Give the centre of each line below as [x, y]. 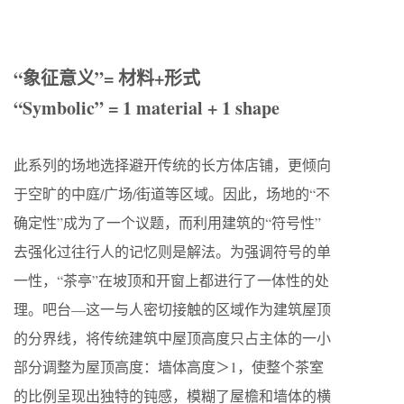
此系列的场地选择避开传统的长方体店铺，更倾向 [172, 165]
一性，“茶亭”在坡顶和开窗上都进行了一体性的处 [171, 280]
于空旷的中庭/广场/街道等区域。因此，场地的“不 [172, 194]
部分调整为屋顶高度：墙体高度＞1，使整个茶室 [169, 367]
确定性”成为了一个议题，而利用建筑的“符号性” [167, 223]
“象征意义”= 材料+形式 [107, 78]
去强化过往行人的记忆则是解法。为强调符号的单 [172, 252]
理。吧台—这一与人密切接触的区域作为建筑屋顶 [172, 309]
